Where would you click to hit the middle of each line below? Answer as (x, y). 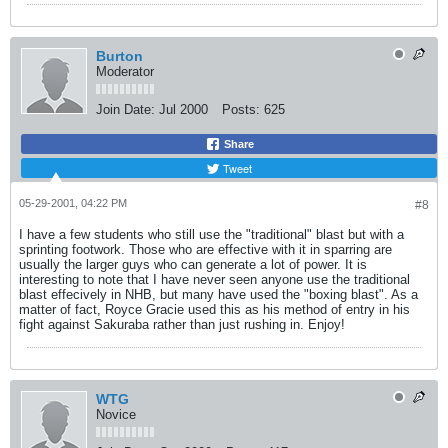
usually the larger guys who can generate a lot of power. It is (193, 264)
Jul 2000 (183, 109)
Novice (116, 414)
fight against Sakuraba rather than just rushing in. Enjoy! (182, 324)
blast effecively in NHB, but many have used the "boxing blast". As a (218, 294)
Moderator (125, 71)
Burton (119, 56)
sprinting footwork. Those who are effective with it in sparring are (205, 249)
